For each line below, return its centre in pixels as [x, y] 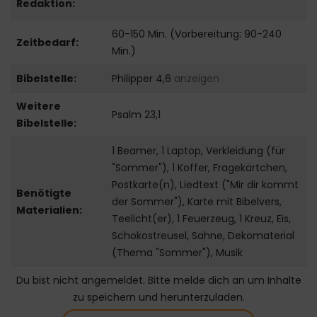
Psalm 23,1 [136, 115]
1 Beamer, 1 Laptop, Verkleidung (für [198, 151]
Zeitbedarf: [47, 43]
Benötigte [44, 194]
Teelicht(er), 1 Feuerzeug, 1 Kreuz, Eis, [201, 219]
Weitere [38, 106]
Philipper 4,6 [143, 79]
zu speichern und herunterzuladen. [158, 298]
